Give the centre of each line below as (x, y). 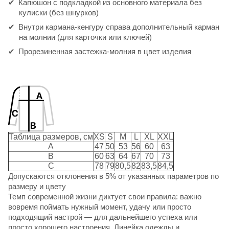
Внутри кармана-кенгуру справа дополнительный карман (119, 27)
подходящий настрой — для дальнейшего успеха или (103, 217)
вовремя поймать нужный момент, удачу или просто (100, 207)
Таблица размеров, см (51, 136)
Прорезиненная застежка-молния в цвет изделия (105, 51)
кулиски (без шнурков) (59, 12)
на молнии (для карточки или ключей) (85, 37)
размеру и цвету (37, 186)
